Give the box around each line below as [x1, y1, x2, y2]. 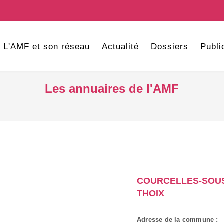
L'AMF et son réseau [3, 42, 90, 51]
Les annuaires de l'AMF [45, 82, 179, 95]
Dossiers [150, 42, 188, 51]
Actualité [101, 42, 139, 51]
